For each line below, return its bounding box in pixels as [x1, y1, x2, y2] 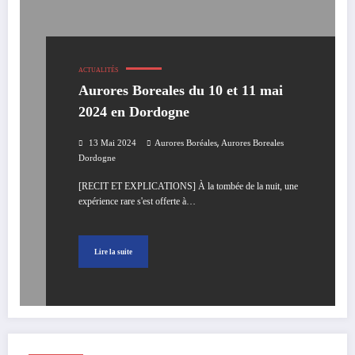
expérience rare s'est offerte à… [78, 196, 196, 208]
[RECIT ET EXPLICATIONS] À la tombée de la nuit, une [78, 181, 298, 193]
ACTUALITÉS [78, 67, 118, 74]
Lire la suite [94, 247, 132, 256]
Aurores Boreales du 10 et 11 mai [78, 82, 283, 99]
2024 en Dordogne [78, 104, 189, 120]
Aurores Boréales [155, 139, 217, 148]
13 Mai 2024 [89, 139, 136, 148]
